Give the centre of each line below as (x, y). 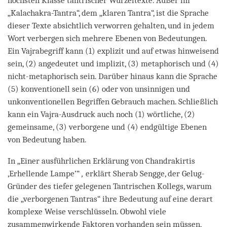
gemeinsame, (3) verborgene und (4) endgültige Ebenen (107, 127)
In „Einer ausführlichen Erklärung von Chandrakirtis (101, 161)
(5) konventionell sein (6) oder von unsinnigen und (99, 89)
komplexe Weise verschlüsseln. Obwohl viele (87, 211)
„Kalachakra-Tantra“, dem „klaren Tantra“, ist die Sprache (108, 13)
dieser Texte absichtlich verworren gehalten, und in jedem (111, 25)
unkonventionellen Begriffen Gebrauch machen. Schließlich (113, 101)
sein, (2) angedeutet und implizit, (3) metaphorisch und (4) (113, 63)
